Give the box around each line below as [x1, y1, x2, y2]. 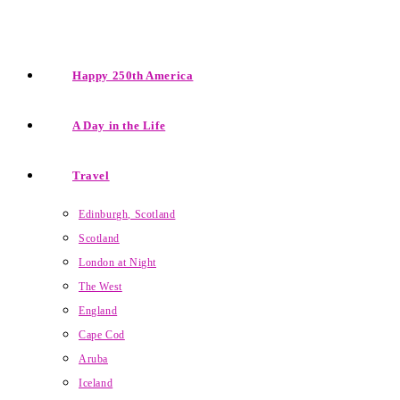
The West [79, 280, 122, 293]
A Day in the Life [72, 119, 166, 132]
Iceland [79, 377, 113, 389]
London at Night [79, 256, 156, 269]
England [79, 304, 118, 317]
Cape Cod [79, 329, 125, 341]
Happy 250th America [72, 69, 194, 82]
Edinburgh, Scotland [79, 208, 176, 221]
